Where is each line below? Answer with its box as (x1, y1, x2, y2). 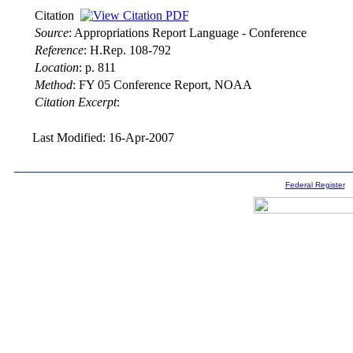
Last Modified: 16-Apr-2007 (32, 131, 174, 144)
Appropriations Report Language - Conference (73, 26, 307, 39)
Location (34, 61, 79, 74)
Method (34, 78, 72, 91)
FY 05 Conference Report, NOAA (78, 78, 252, 91)
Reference (34, 43, 84, 57)
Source (34, 26, 69, 39)
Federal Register (284, 180, 345, 189)
